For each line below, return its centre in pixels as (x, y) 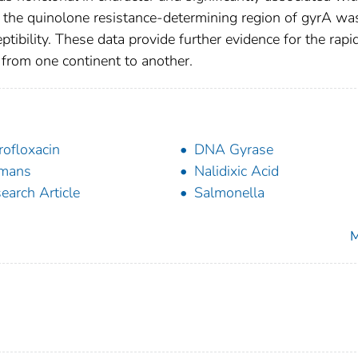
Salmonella (229, 193)
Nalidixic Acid (237, 171)
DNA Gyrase (234, 150)
